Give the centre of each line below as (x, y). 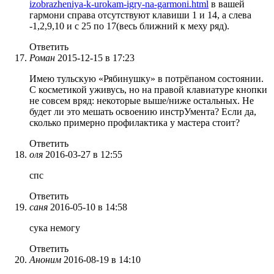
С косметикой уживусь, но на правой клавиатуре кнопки (148, 89)
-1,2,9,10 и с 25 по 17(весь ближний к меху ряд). (129, 26)
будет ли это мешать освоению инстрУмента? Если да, (143, 111)
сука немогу (55, 228)
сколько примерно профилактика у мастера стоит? (135, 122)
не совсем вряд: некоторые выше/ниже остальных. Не (142, 100)
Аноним (45, 259)
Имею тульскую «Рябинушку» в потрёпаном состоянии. (146, 78)
